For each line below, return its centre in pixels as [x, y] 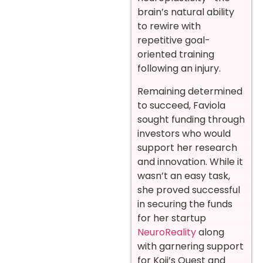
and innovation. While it [190, 161]
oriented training [176, 55]
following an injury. [179, 69]
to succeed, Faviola [181, 105]
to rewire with [169, 26]
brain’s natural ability [186, 12]
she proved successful [189, 190]
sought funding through [191, 119]
